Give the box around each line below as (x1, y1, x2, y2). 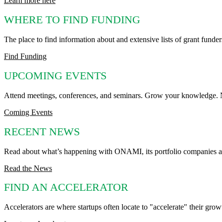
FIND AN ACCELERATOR (4, 181, 128, 194)
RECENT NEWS (4, 125, 80, 138)
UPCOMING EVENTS (4, 69, 107, 82)
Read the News (4, 164, 52, 172)
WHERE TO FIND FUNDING (4, 13, 140, 26)
